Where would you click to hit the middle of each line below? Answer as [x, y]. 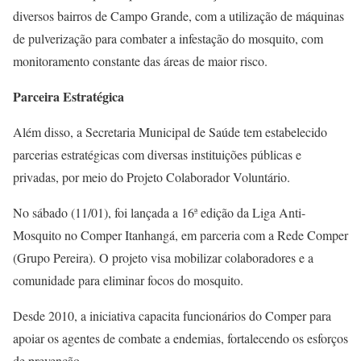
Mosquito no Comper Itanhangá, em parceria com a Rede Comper [180, 235]
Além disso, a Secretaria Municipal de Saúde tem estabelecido [170, 132]
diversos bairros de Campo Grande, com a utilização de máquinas [178, 16]
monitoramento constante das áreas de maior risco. [140, 61]
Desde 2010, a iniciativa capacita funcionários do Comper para [172, 315]
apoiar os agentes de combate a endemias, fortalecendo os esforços [180, 338]
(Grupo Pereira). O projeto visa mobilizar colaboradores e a [163, 257]
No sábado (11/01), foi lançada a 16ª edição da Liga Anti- [159, 212]
